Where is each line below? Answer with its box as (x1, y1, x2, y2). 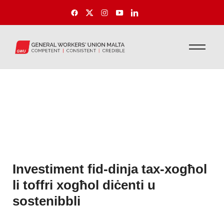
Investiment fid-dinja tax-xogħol (12, 161, 207, 176)
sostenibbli (12, 193, 80, 208)
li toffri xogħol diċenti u (12, 177, 155, 192)
